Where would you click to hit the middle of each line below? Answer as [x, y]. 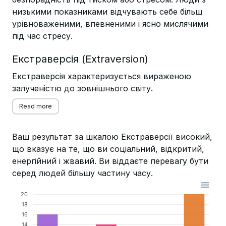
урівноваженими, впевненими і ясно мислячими [110, 24]
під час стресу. [42, 36]
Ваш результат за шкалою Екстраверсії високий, [112, 137]
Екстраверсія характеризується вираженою [102, 76]
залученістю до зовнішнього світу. [82, 88]
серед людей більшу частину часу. [82, 173]
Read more [36, 106]
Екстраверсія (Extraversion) [80, 59]
